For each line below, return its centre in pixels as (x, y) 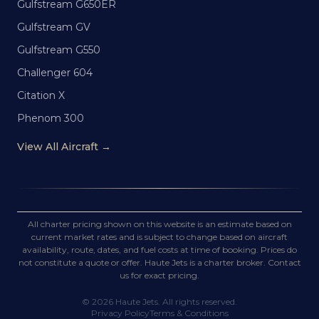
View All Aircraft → (64, 147)
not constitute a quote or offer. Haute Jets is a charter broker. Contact (159, 262)
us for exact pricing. (159, 275)
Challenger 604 (55, 73)
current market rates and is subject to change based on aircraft (159, 237)
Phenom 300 (51, 118)
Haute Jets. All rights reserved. (175, 302)
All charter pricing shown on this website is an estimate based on (159, 224)
